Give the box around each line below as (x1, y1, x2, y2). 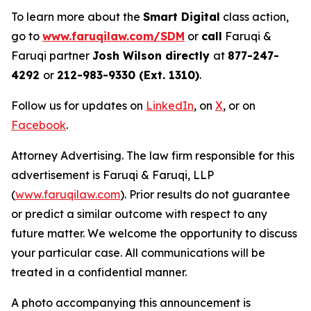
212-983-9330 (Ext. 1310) (57, 68, 199, 83)
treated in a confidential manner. (11, 265, 187, 280)
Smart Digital (143, 10, 220, 24)
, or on (223, 99, 255, 113)
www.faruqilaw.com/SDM (42, 29, 185, 44)
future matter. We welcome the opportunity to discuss (11, 226, 297, 241)
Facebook (11, 118, 66, 133)
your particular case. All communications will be (11, 246, 265, 260)
